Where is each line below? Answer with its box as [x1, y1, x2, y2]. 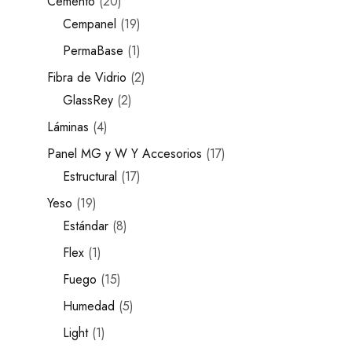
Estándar [63, 217, 108, 235]
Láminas [47, 118, 89, 136]
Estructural [63, 167, 117, 185]
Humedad [63, 297, 115, 315]
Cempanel [63, 15, 116, 33]
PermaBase [63, 42, 123, 60]
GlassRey [63, 91, 113, 109]
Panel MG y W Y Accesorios [47, 145, 202, 163]
